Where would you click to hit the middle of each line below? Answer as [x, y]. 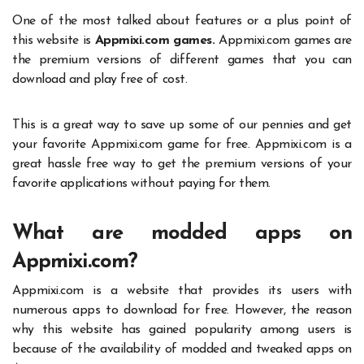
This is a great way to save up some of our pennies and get [182, 125]
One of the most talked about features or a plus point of [182, 21]
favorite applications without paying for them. [141, 183]
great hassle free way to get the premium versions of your [182, 164]
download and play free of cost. [100, 79]
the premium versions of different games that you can [182, 60]
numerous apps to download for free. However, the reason [182, 311]
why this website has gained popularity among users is [182, 330]
